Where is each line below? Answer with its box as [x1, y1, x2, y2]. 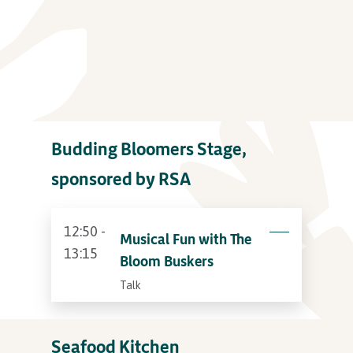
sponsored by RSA [50, 169, 191, 189]
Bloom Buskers [119, 252, 214, 269]
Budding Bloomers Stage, [50, 139, 247, 159]
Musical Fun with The [119, 230, 251, 247]
